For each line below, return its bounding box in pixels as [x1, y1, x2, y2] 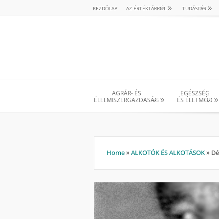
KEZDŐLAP [93, 5, 117, 12]
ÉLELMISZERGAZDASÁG [94, 96, 159, 104]
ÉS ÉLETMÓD [177, 96, 213, 104]
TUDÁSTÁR [182, 5, 206, 12]
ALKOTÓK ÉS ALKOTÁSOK [131, 148, 205, 157]
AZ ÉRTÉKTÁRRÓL [126, 5, 166, 12]
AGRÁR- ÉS [111, 89, 141, 97]
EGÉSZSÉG [180, 89, 210, 97]
